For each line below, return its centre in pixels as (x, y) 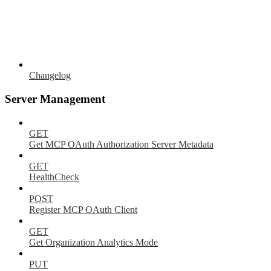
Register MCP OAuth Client (83, 209)
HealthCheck (54, 177)
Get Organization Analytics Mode (93, 242)
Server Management (55, 99)
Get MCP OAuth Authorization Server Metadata (121, 144)
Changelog (50, 76)
